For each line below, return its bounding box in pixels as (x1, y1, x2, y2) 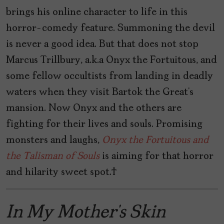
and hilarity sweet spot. (6, 167, 117, 178)
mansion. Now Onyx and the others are (6, 103, 181, 114)
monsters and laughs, (6, 135, 102, 146)
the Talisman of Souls (6, 151, 99, 162)
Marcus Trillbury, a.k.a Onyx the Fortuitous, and (6, 55, 217, 66)
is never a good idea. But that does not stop (6, 39, 198, 50)
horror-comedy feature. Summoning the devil (6, 23, 215, 34)
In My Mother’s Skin (6, 204, 165, 222)
